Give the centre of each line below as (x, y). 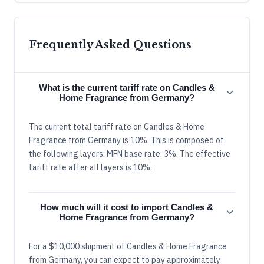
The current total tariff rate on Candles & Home (117, 126)
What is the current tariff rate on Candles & (127, 87)
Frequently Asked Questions (110, 44)
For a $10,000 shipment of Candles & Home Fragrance (128, 246)
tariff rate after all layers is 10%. (90, 167)
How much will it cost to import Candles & (127, 207)
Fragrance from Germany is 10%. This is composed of (126, 140)
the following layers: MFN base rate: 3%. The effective (130, 154)
